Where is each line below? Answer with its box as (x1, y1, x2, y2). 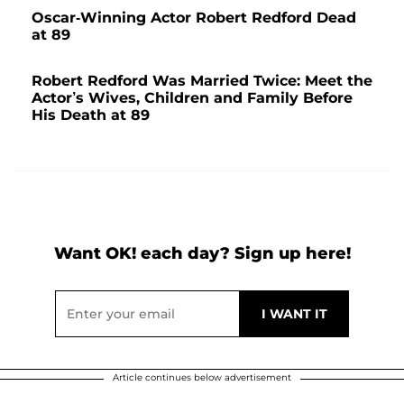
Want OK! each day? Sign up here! (53, 243, 351, 263)
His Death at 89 (32, 106, 150, 124)
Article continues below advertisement (113, 371, 291, 383)
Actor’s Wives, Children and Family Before (32, 88, 353, 106)
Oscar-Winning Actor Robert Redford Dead (32, 8, 356, 26)
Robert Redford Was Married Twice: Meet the (32, 71, 372, 89)
